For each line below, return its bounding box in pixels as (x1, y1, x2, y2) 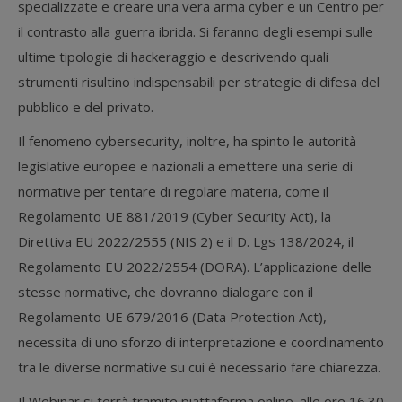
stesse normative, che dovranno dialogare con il (18, 283, 313, 301)
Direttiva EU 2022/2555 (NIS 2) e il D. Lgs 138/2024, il (18, 232, 354, 250)
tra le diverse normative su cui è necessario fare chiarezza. (18, 358, 380, 376)
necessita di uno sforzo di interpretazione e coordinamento (18, 333, 384, 351)
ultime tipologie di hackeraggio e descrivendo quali (18, 48, 328, 66)
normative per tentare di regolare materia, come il (18, 182, 328, 200)
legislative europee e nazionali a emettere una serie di (18, 157, 353, 175)
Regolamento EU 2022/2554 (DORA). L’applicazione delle (18, 258, 371, 275)
